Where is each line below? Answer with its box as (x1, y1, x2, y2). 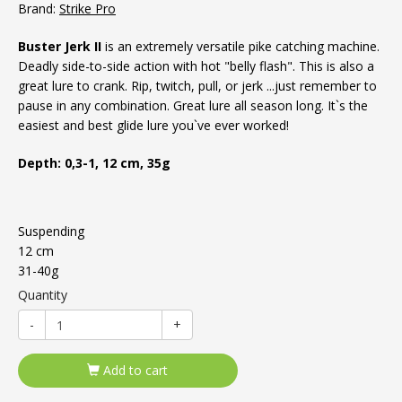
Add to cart (100, 362, 169, 379)
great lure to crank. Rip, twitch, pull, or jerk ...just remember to (18, 77, 377, 94)
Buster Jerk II (18, 38, 101, 55)
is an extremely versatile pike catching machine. (101, 38, 380, 55)
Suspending (18, 223, 84, 240)
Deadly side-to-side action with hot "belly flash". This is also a (18, 57, 374, 74)
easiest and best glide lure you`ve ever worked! (18, 117, 289, 134)
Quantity (18, 286, 67, 303)
